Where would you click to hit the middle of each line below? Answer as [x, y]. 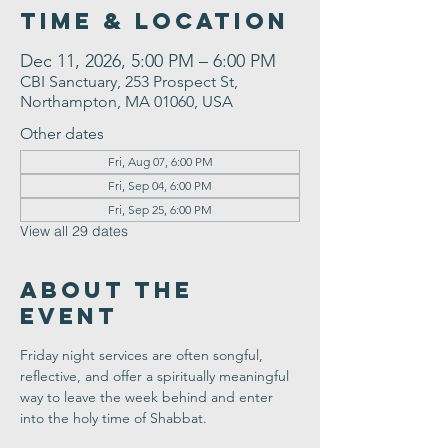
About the [106, 290]
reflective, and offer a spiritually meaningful [156, 376]
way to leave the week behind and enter [148, 397]
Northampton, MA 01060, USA [126, 101]
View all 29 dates [74, 231]
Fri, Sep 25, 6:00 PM [160, 209]
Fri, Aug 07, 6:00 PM [160, 161]
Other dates [62, 133]
